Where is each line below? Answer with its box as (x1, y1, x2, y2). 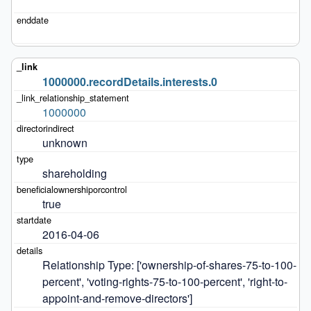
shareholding (42, 165, 107, 182)
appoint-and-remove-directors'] (42, 290, 192, 307)
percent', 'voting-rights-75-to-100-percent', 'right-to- (42, 274, 287, 290)
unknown (42, 135, 87, 151)
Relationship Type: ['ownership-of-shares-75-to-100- (42, 257, 296, 274)
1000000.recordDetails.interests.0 (42, 74, 217, 90)
